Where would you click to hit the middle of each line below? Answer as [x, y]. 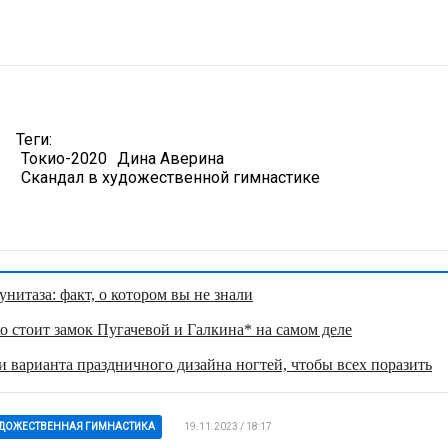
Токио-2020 [63, 158]
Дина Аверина [170, 158]
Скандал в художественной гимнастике [170, 177]
